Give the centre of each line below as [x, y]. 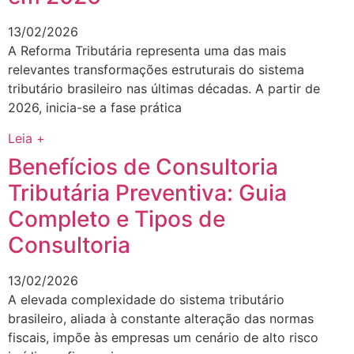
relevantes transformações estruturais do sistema [156, 70]
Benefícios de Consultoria [143, 166]
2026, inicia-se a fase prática [95, 108]
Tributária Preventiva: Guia [147, 192]
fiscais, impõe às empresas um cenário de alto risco [163, 337]
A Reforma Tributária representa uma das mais [147, 51]
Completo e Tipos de [117, 218]
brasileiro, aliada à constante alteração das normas [161, 318]
